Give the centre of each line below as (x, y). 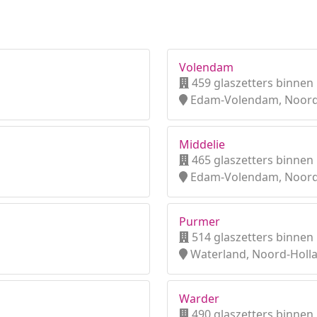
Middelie (202, 144)
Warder (199, 299)
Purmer (200, 221)
